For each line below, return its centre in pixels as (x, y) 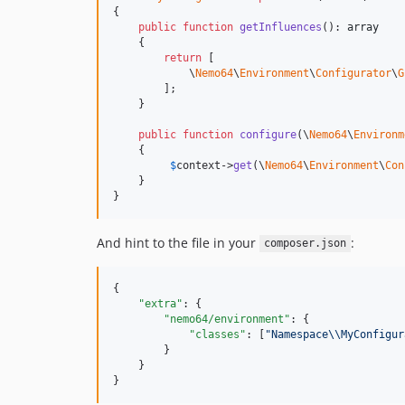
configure (268, 134)
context (198, 165)
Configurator (353, 73)
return (183, 57)
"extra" (160, 303)
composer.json (305, 244)
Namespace (300, 334)
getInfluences (281, 27)
